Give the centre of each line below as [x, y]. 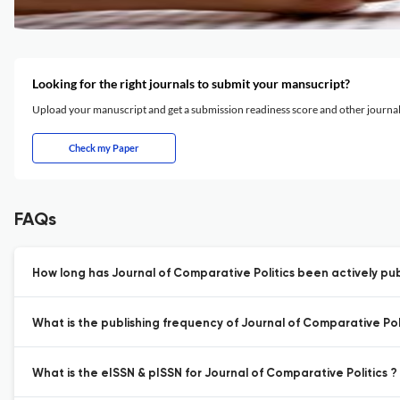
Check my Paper [104, 148]
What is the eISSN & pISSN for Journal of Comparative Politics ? [215, 374]
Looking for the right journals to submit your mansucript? [191, 83]
